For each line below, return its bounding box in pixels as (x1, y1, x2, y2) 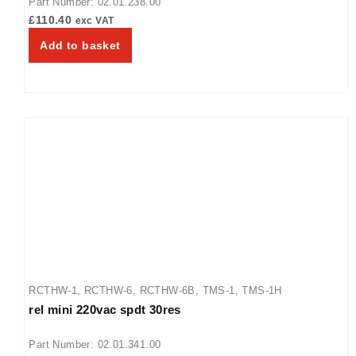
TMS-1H (242, 284, 282, 296)
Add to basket (40, 38, 121, 52)
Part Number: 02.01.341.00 (29, 338, 161, 350)
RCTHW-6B (139, 284, 195, 296)
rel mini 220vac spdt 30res (29, 302, 181, 316)
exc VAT (75, 14, 114, 25)
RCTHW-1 (29, 284, 78, 296)
